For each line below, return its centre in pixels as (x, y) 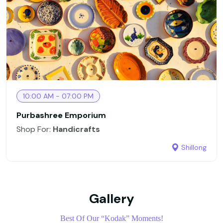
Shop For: (35, 129)
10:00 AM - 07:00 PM (58, 96)
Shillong (194, 148)
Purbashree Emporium (61, 115)
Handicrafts (76, 129)
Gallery (111, 199)
